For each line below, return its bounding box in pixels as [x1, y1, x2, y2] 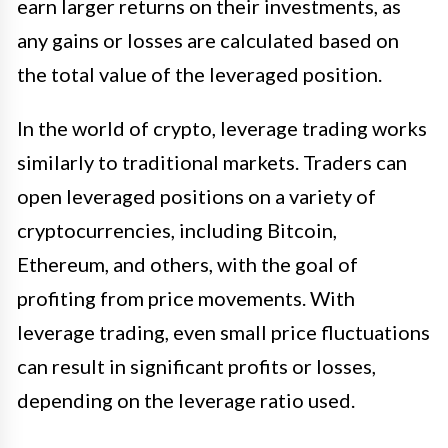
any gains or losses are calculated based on [17, 28, 399, 53]
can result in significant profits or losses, [17, 354, 376, 379]
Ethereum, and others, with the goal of [17, 252, 358, 277]
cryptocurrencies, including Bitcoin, [17, 218, 337, 243]
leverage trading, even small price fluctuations [17, 320, 430, 345]
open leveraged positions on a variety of [17, 184, 376, 209]
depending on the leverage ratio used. [17, 388, 355, 413]
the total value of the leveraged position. [17, 62, 382, 87]
